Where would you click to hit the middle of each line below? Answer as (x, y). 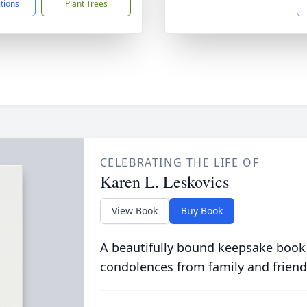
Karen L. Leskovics (164, 182)
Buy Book (201, 211)
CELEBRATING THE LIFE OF (180, 162)
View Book (134, 211)
